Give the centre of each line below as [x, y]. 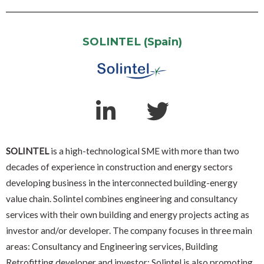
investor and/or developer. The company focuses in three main [129, 231]
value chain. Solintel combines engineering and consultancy [122, 199]
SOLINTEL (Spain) [132, 41]
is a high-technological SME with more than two [144, 151]
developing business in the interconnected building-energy [122, 183]
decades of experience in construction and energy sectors [119, 167]
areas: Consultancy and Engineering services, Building [112, 247]
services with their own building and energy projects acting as [128, 215]
